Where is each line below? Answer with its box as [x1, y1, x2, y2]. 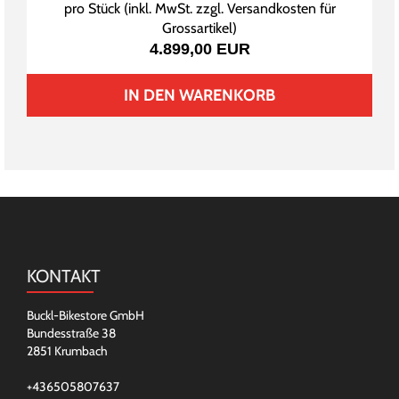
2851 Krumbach [27, 343, 108, 360]
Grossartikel [162, 20, 232, 37]
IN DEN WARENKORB [123, 85, 275, 106]
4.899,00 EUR [149, 40, 250, 59]
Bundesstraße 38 [27, 325, 116, 342]
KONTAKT [27, 265, 101, 288]
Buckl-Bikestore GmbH [27, 307, 144, 324]
